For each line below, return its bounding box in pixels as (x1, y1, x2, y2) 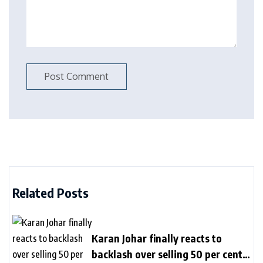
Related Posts (12, 184, 89, 201)
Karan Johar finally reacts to (92, 231, 222, 245)
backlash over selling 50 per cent (92, 247, 242, 261)
